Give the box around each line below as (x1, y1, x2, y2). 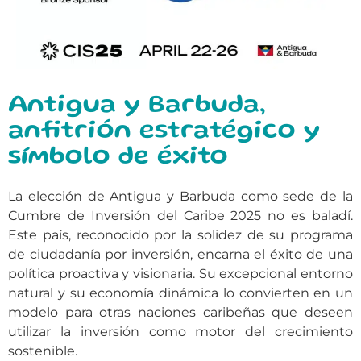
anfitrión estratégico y (8, 119, 320, 143)
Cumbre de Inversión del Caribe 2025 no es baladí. (8, 207, 353, 223)
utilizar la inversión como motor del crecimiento (8, 323, 353, 339)
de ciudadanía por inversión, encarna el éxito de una (8, 246, 353, 262)
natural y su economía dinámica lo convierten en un (8, 284, 353, 301)
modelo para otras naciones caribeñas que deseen (8, 304, 353, 320)
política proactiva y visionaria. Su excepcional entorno (8, 265, 353, 281)
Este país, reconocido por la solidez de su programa (8, 226, 353, 243)
